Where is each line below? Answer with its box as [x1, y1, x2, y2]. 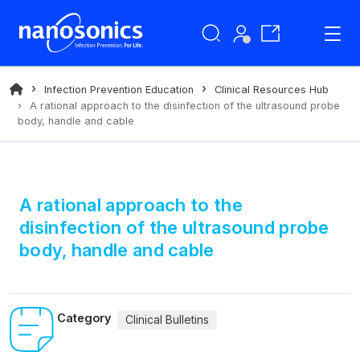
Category [57, 311, 111, 325]
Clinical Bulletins [125, 313, 209, 326]
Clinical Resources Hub [215, 84, 329, 96]
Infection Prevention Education [44, 84, 194, 96]
